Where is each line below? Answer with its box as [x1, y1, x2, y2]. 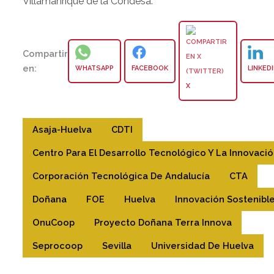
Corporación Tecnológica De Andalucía [32, 171, 210, 182]
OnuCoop [32, 217, 75, 228]
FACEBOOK [131, 64, 169, 72]
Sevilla [102, 240, 132, 251]
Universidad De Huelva [151, 240, 254, 251]
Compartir [23, 48, 68, 59]
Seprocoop [32, 240, 83, 251]
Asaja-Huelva [32, 124, 92, 135]
